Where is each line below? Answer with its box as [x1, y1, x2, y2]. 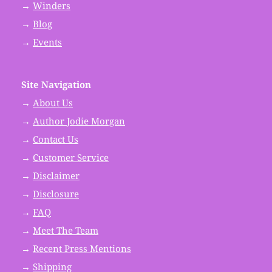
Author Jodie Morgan [33, 115, 125, 127]
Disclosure [33, 188, 79, 200]
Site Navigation [21, 78, 91, 90]
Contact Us [33, 133, 78, 145]
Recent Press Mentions [33, 242, 131, 254]
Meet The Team [33, 224, 98, 236]
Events [33, 36, 62, 48]
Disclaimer [33, 169, 80, 182]
